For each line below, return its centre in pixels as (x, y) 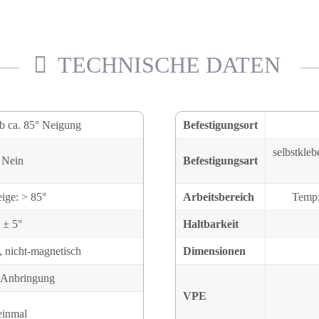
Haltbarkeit (211, 224)
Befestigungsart (220, 161)
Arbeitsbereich (219, 197)
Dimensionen (214, 251)
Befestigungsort (220, 125)
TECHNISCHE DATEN (169, 65)
